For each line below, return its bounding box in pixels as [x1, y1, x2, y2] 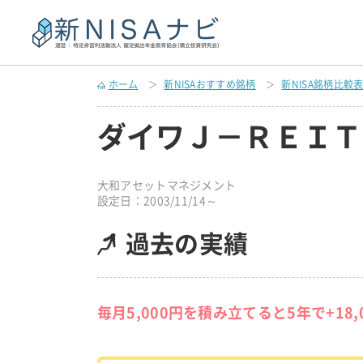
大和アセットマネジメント [96, 180, 248, 191]
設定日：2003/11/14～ [96, 195, 218, 207]
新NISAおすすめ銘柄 [164, 79, 256, 89]
